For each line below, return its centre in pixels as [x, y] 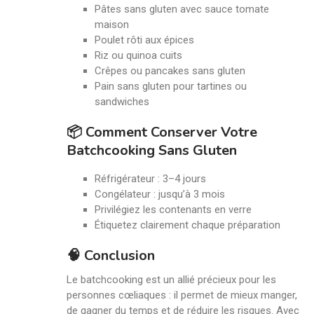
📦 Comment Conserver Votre [162, 132]
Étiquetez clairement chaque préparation [187, 225]
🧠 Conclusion [111, 256]
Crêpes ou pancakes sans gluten [170, 71]
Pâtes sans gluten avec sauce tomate [182, 9]
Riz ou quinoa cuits [138, 56]
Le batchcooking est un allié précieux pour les [171, 280]
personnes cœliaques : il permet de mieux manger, [182, 295]
